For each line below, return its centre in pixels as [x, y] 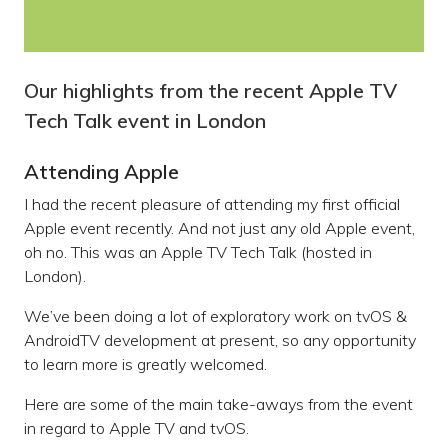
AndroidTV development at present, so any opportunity [220, 340]
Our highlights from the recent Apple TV [210, 91]
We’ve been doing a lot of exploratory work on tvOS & [215, 316]
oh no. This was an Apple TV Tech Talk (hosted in [198, 252]
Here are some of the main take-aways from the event [218, 404]
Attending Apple [101, 172]
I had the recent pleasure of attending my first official [212, 204]
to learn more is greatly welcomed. [145, 364]
